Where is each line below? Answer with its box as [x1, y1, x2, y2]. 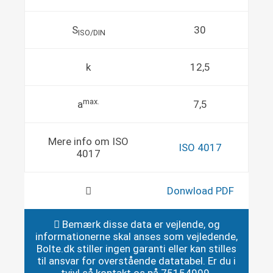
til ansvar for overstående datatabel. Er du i [37, 255, 236, 267]
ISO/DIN [77, 28, 105, 38]
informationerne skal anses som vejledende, [35, 230, 238, 243]
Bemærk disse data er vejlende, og [59, 218, 220, 230]
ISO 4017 [178, 141, 222, 154]
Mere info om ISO [48, 135, 129, 147]
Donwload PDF [166, 185, 234, 197]
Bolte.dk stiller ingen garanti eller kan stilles [37, 243, 236, 255]
